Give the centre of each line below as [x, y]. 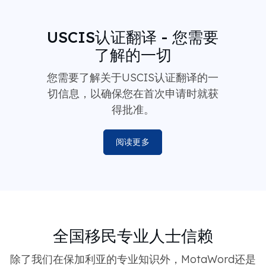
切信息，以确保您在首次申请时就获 [133, 93]
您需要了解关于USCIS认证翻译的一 [133, 77]
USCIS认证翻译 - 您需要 [133, 37]
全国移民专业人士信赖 [133, 235]
